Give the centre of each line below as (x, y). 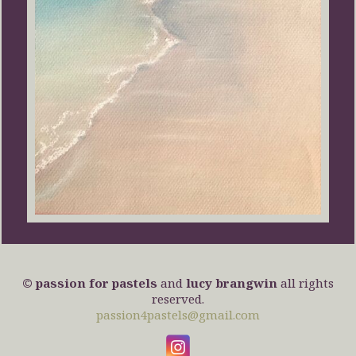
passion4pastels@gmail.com (178, 315)
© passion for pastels (90, 283)
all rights (306, 283)
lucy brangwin (232, 283)
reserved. (178, 299)
